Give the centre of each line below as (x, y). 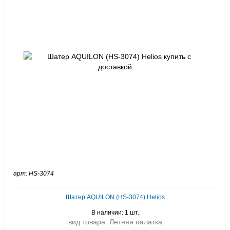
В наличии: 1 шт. (115, 213)
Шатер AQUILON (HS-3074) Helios (115, 197)
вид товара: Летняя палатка (115, 222)
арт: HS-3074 (34, 174)
